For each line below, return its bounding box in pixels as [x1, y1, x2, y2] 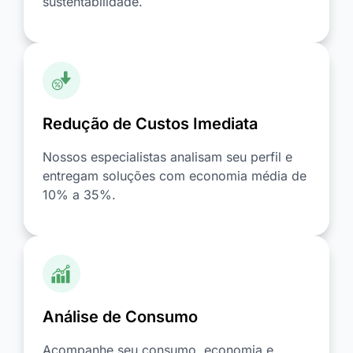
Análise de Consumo [43, 307, 198, 326]
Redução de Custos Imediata [43, 113, 258, 133]
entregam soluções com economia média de [43, 167, 307, 184]
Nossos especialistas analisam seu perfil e [43, 148, 292, 165]
